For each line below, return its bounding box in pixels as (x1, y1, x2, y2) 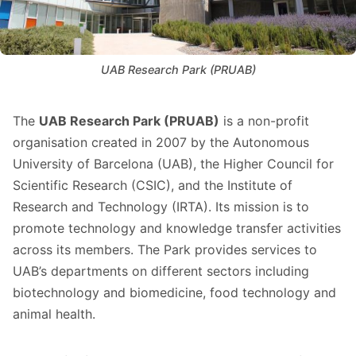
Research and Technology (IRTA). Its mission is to (13, 198, 309, 215)
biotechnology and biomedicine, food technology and (13, 284, 336, 300)
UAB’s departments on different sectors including (13, 262, 309, 279)
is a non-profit (219, 112, 309, 129)
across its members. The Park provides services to (13, 241, 317, 257)
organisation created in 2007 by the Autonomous (13, 133, 309, 150)
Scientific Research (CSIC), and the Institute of (13, 176, 292, 193)
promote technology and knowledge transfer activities (13, 219, 341, 236)
